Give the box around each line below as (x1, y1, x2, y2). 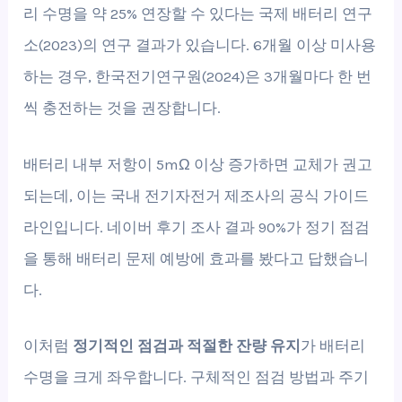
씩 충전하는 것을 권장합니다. (23, 99, 222, 118)
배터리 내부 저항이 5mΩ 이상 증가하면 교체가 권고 (23, 154, 373, 173)
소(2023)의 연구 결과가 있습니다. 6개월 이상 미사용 (23, 36, 377, 55)
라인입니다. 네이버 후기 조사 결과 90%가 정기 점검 (23, 217, 371, 236)
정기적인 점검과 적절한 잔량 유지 (73, 336, 301, 354)
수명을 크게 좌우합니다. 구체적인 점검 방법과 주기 (23, 367, 370, 386)
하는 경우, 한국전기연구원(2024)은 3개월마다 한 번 (23, 67, 372, 86)
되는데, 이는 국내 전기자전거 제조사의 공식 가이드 (23, 186, 370, 205)
